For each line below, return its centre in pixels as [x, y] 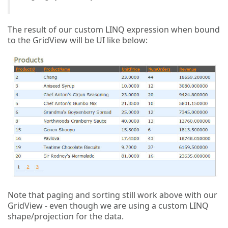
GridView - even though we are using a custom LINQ [108, 205]
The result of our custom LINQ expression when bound [114, 29]
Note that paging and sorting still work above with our [112, 195]
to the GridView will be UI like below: [78, 40]
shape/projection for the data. [67, 216]
